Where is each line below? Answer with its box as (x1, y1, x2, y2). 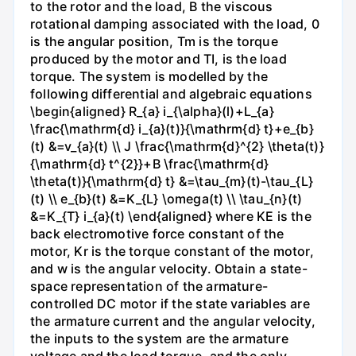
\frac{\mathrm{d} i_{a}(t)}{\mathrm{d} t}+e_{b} (30, 120, 314, 137)
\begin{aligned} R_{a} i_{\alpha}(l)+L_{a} (30, 103, 274, 119)
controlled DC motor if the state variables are (30, 295, 310, 311)
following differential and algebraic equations (30, 85, 312, 102)
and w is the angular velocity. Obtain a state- (30, 260, 308, 277)
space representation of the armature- (30, 277, 269, 294)
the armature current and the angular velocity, (30, 312, 315, 329)
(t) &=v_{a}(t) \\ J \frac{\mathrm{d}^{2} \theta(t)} (30, 137, 324, 154)
